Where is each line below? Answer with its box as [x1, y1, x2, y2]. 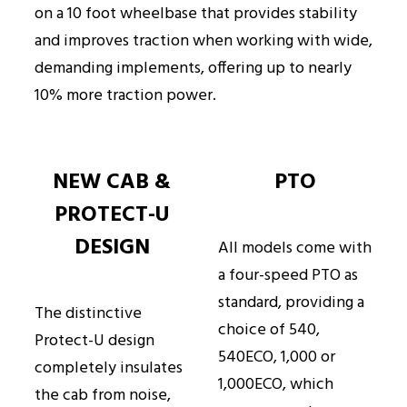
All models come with [218, 235, 372, 263]
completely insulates [35, 355, 183, 382]
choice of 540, [218, 317, 320, 344]
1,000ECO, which [218, 372, 333, 399]
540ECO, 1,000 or [218, 344, 335, 372]
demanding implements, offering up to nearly [35, 55, 352, 83]
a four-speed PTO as [218, 263, 358, 290]
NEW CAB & [53, 165, 171, 201]
